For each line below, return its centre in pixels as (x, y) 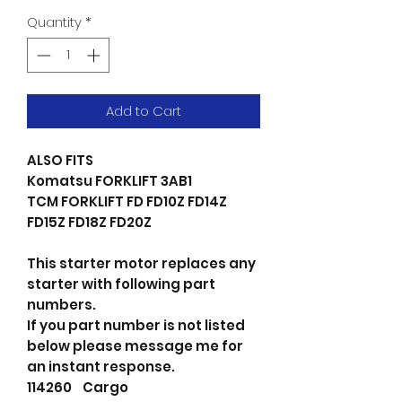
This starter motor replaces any (141, 263)
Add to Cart (144, 110)
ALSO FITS (61, 160)
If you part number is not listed (136, 325)
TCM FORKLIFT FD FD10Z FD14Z (127, 201)
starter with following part (121, 284)
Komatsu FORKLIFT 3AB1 (109, 180)
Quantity (54, 22)
